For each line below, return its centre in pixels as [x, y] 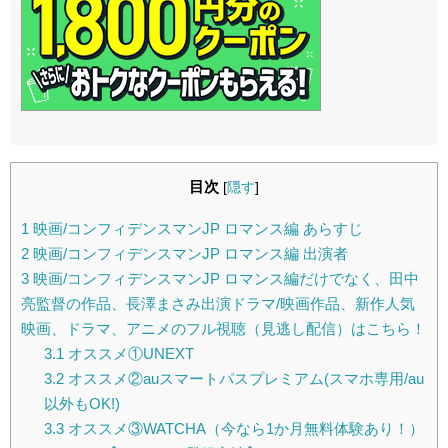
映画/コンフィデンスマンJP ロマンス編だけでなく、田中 [224, 278]
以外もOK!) [81, 403]
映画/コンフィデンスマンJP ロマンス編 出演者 [188, 253]
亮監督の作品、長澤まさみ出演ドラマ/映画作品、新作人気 [218, 303]
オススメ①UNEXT [128, 353]
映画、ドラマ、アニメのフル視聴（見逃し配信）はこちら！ [223, 328]
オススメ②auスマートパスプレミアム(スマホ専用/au [243, 378]
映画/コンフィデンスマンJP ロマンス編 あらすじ [196, 228]
